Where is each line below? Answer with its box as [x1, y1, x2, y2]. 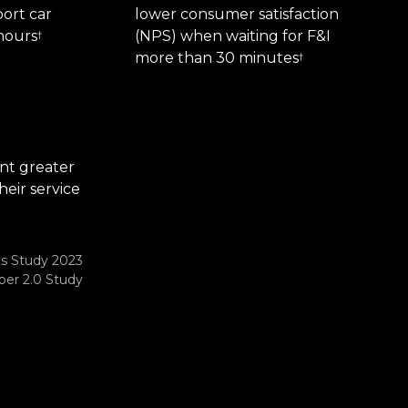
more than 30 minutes [134, 49, 299, 67]
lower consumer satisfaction [134, 5, 339, 24]
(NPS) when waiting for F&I [134, 27, 331, 46]
